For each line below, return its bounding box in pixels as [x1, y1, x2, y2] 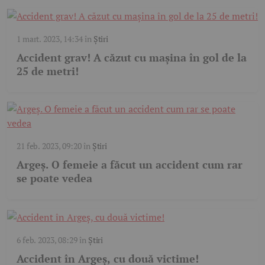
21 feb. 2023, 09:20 [17, 140, 82, 152]
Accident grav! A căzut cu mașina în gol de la [17, 50, 247, 65]
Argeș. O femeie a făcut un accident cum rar [17, 157, 243, 172]
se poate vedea [17, 171, 92, 186]
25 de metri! [17, 64, 79, 79]
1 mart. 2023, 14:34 [17, 33, 83, 45]
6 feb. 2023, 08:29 [17, 234, 77, 246]
